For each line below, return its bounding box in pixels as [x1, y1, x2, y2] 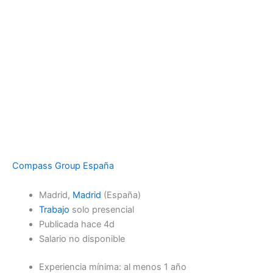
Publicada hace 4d [38, 218, 115, 230]
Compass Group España [12, 160, 114, 172]
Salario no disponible [38, 233, 125, 244]
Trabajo [38, 204, 69, 215]
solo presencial [69, 204, 134, 215]
